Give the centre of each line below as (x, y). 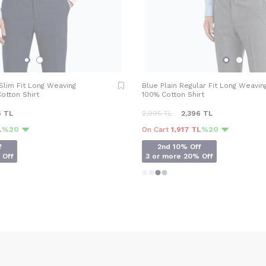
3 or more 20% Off (179, 156)
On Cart (156, 130)
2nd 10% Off (179, 147)
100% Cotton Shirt (173, 95)
